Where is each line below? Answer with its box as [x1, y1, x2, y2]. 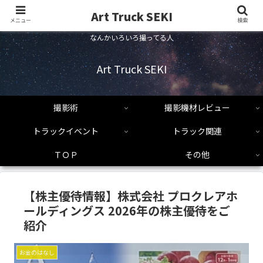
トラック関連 [173, 125, 222, 137]
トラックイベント [33, 125, 99, 137]
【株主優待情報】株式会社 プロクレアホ [23, 187, 238, 205]
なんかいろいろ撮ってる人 [89, 32, 174, 43]
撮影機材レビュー [164, 102, 230, 114]
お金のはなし [19, 248, 55, 257]
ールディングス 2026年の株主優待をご [23, 202, 230, 220]
